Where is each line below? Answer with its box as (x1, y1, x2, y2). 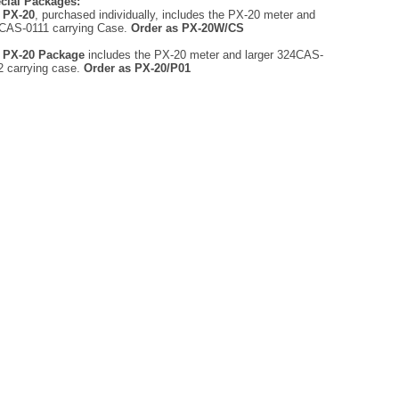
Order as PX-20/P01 (83, 61, 191, 75)
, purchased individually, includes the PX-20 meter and (34, 8, 315, 21)
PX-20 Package (2, 48, 85, 61)
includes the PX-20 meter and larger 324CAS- (84, 48, 323, 61)
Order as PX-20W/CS (130, 21, 244, 35)
